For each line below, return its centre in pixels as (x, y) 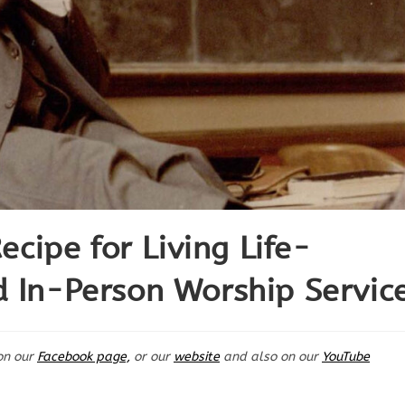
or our (152, 356)
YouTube (346, 356)
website (197, 356)
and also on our (271, 356)
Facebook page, (84, 356)
